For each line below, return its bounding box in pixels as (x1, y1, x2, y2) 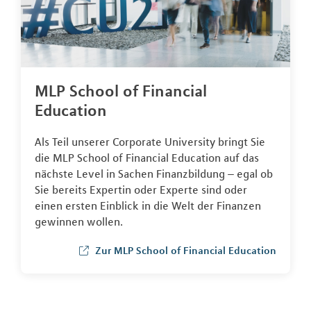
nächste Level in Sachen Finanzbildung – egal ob (35, 166, 273, 180)
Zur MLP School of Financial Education (95, 244, 276, 257)
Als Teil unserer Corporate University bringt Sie (35, 134, 265, 149)
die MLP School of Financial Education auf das (35, 150, 259, 165)
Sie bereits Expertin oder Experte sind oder (35, 182, 247, 196)
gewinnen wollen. (35, 214, 123, 228)
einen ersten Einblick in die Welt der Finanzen (35, 198, 261, 212)
